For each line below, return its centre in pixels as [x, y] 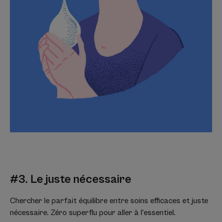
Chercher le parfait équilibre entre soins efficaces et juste [109, 200]
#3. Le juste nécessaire [71, 179]
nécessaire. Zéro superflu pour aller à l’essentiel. [94, 212]
